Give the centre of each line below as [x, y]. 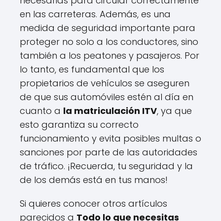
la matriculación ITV [110, 110]
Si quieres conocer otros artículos [93, 203]
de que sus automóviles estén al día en [107, 97]
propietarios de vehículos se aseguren [105, 83]
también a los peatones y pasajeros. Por [110, 55]
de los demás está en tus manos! [94, 180]
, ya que [174, 110]
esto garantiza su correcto [79, 124]
